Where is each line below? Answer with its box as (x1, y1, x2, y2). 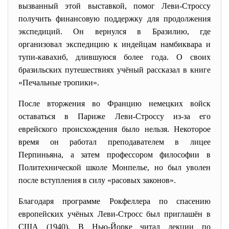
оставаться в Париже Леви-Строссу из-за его (18, 112, 211, 121)
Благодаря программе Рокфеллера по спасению (18, 197, 211, 205)
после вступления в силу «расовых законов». (18, 176, 176, 185)
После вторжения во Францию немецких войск (18, 99, 211, 108)
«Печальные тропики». (18, 78, 99, 87)
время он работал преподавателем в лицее (18, 138, 211, 146)
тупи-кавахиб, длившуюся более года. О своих (18, 53, 211, 61)
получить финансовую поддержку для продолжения (18, 14, 211, 23)
